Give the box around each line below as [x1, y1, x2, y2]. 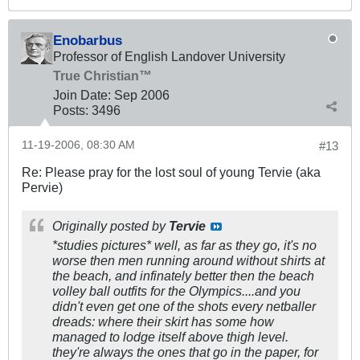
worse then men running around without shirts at [52, 253, 325, 268]
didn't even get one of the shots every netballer [52, 299, 316, 314]
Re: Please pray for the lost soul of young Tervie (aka [22, 165, 321, 180]
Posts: [53, 103, 88, 118]
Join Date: [53, 88, 111, 103]
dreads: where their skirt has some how [52, 314, 274, 329]
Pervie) [22, 180, 63, 195]
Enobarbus [53, 32, 122, 49]
